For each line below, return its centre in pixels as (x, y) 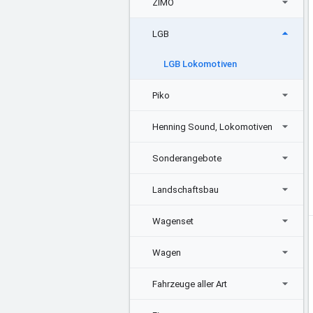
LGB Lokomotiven (200, 64)
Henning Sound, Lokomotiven (212, 126)
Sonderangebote (187, 158)
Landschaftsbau (185, 189)
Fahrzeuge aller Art (190, 284)
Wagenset (173, 221)
